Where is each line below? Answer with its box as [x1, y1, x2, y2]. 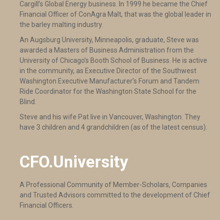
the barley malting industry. [20, 21, 103, 29]
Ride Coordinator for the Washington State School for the [20, 87, 196, 96]
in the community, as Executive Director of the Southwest [20, 67, 196, 75]
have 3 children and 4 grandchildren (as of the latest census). [20, 123, 207, 132]
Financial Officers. [20, 201, 74, 210]
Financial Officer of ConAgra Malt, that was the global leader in [20, 10, 211, 19]
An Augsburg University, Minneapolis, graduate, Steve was [20, 36, 199, 44]
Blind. [20, 98, 36, 106]
